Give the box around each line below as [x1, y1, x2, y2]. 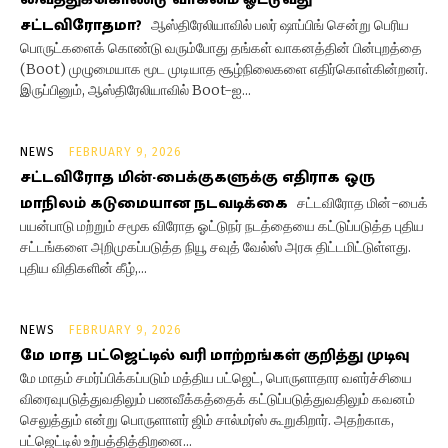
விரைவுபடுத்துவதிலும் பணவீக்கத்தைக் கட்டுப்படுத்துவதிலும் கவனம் [20, 389, 415, 408]
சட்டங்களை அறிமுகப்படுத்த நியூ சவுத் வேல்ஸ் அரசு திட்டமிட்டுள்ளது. [20, 237, 411, 256]
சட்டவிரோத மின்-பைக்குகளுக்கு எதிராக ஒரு [20, 163, 375, 191]
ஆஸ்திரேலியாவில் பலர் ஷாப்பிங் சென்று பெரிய [148, 15, 409, 34]
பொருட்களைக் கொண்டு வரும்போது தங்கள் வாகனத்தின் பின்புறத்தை [20, 38, 422, 57]
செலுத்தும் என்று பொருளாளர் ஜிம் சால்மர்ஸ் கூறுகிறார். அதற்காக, [20, 410, 394, 429]
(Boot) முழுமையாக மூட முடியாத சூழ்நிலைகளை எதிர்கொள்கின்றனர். [20, 59, 428, 78]
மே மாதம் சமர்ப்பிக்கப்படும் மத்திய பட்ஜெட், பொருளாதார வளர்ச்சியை [20, 368, 412, 387]
